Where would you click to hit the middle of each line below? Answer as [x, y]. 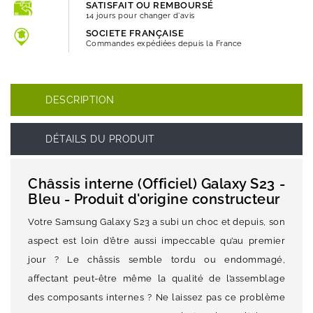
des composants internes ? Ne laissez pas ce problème [156, 297]
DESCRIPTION [80, 100]
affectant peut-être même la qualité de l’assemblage [156, 278]
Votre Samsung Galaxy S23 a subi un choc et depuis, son [156, 222]
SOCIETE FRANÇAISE [135, 33]
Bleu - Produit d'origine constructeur [154, 199]
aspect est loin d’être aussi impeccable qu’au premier [156, 241]
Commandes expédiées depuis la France [163, 44]
